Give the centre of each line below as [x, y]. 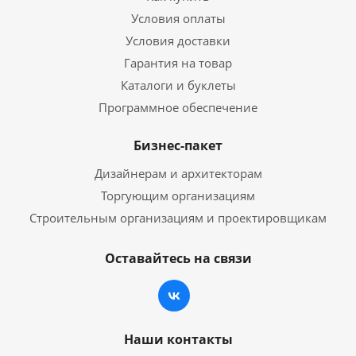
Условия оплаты [178, 18]
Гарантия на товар [178, 62]
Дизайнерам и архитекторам [178, 173]
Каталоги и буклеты [178, 85]
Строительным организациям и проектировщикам [178, 217]
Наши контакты [178, 339]
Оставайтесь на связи [178, 258]
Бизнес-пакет [178, 145]
